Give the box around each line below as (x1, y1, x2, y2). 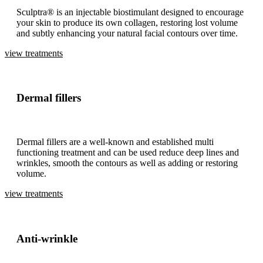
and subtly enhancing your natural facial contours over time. (16, 28, 238, 38)
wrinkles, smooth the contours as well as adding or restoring (16, 158, 238, 168)
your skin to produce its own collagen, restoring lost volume (16, 17, 238, 28)
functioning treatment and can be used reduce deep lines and (16, 147, 239, 158)
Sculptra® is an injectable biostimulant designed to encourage (16, 6, 244, 17)
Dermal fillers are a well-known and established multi (16, 137, 214, 147)
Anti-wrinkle (16, 232, 77, 245)
